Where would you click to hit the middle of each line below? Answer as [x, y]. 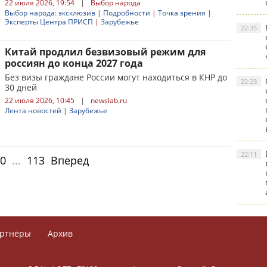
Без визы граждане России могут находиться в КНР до [116, 77]
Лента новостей [33, 111]
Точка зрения [182, 13]
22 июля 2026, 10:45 [40, 100]
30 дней [21, 87]
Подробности [127, 13]
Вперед [70, 160]
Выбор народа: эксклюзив [50, 13]
